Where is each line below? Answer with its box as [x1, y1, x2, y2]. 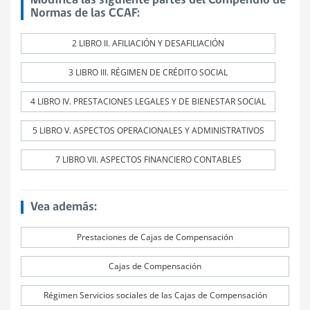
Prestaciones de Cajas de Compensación [77, 231, 233, 243]
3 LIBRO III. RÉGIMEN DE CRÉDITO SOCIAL [69, 66, 228, 78]
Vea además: [30, 201, 97, 214]
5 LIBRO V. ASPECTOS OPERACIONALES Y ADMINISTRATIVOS [32, 125, 264, 136]
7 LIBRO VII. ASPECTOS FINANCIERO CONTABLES [55, 154, 241, 165]
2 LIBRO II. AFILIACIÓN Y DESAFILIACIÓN [72, 37, 224, 49]
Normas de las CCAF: [30, 7, 140, 20]
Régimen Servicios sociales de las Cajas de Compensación [43, 289, 267, 301]
